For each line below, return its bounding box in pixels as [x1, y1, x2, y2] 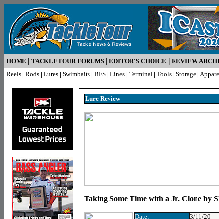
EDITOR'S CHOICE [109, 57, 166, 65]
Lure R [85, 95, 105, 102]
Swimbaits [63, 70, 90, 78]
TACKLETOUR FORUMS [31, 57, 104, 65]
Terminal [129, 70, 153, 78]
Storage [176, 70, 196, 78]
